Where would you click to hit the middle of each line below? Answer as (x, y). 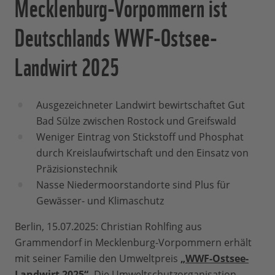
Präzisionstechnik (77, 169)
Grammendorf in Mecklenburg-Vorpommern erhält (133, 243)
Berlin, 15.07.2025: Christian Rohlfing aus (108, 227)
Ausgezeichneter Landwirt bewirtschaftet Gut (141, 105)
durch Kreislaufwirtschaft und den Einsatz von (142, 153)
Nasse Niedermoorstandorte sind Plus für (133, 185)
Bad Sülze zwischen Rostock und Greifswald (136, 121)
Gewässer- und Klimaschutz (100, 201)
